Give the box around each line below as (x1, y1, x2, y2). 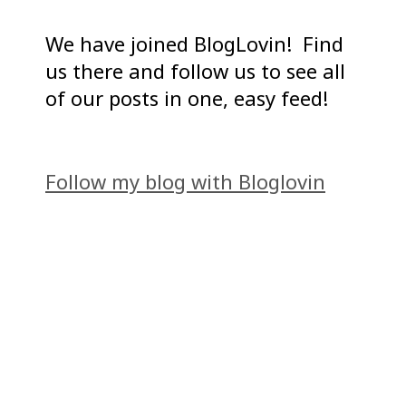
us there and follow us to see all (45, 57, 345, 85)
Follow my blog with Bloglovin (45, 168, 325, 196)
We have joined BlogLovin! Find (45, 30, 343, 58)
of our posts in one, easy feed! (45, 84, 328, 112)
